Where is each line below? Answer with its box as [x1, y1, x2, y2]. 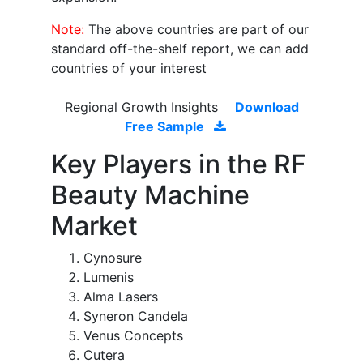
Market [51, 210, 138, 242]
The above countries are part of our [88, 21, 309, 38]
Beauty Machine [51, 179, 250, 211]
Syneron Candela [83, 308, 188, 325]
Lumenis [83, 269, 134, 286]
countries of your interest [51, 60, 207, 77]
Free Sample [124, 118, 207, 135]
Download [234, 99, 299, 116]
